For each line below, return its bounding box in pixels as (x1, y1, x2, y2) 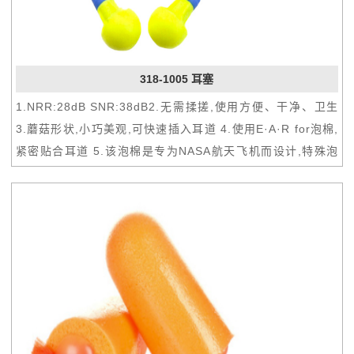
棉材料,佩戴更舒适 (15, 166, 115, 179)
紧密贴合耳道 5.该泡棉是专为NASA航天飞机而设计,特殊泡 (15, 144, 339, 157)
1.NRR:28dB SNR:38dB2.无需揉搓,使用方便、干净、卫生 (15, 100, 339, 113)
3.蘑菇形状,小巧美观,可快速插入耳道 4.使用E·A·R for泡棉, (15, 122, 339, 135)
